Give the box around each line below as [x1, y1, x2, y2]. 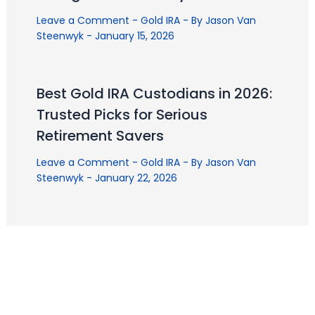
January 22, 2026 [94, 171, 177, 186]
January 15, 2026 [94, 29, 174, 44]
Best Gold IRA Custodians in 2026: [36, 84, 272, 104]
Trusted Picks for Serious [36, 105, 207, 125]
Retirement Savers [36, 126, 164, 146]
